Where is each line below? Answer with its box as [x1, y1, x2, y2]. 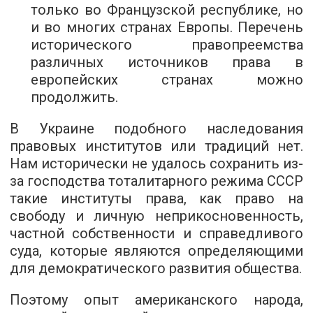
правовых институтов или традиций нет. [10, 138, 303, 154]
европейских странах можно [31, 71, 303, 88]
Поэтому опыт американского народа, [10, 291, 303, 308]
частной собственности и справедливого [10, 225, 303, 242]
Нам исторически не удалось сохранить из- [10, 155, 303, 172]
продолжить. [31, 89, 118, 105]
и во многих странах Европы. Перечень [31, 19, 303, 36]
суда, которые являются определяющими [10, 242, 303, 259]
